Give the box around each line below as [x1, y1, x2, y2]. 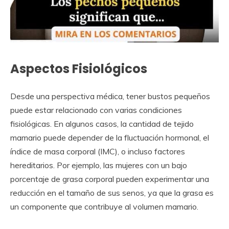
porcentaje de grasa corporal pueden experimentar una [10, 173, 209, 184]
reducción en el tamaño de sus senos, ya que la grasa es [10, 187, 214, 198]
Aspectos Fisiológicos [10, 60, 147, 77]
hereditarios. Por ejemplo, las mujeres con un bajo [10, 159, 187, 170]
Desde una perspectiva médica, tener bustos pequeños [10, 90, 210, 101]
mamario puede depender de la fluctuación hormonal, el [10, 132, 209, 143]
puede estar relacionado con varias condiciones [10, 104, 182, 115]
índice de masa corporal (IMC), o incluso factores [10, 146, 185, 156]
